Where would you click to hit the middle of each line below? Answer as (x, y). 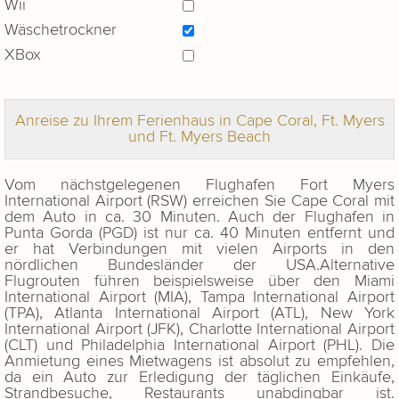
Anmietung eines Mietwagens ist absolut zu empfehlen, (199, 362)
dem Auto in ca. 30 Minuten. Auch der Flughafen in (199, 217)
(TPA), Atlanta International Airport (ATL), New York (199, 313)
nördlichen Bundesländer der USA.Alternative (199, 265)
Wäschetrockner (61, 30)
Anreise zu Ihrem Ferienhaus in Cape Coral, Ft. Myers (199, 121)
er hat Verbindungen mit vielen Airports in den (199, 249)
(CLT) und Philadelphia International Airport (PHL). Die (199, 346)
